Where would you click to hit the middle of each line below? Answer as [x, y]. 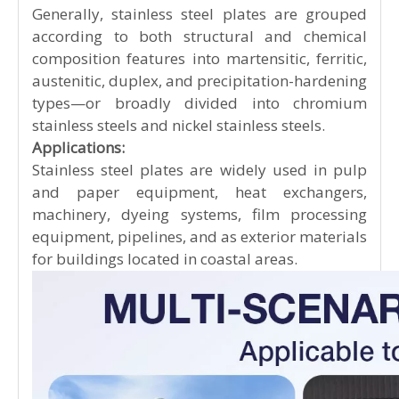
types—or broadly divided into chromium [199, 313]
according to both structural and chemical [199, 246]
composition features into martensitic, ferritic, [199, 268]
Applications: [78, 357]
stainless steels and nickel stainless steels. [179, 335]
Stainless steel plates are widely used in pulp [199, 379]
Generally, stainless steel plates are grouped [199, 224]
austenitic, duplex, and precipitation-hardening [199, 290]
